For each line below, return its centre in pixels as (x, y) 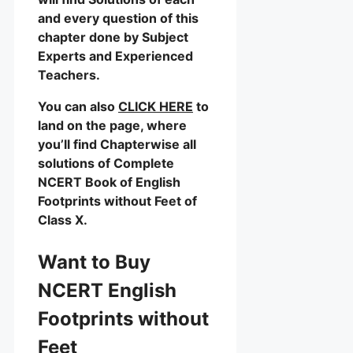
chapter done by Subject (113, 37)
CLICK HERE (156, 107)
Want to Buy (94, 262)
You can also (78, 107)
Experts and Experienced (115, 56)
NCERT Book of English (109, 182)
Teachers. (69, 75)
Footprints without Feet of (117, 201)
